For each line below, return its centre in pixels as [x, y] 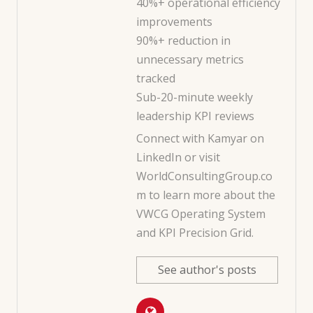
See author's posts [207, 269]
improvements [174, 21]
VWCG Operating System [201, 213]
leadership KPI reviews [195, 116]
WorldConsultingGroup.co [204, 176]
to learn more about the [211, 195]
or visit [201, 157]
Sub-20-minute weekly [195, 97]
